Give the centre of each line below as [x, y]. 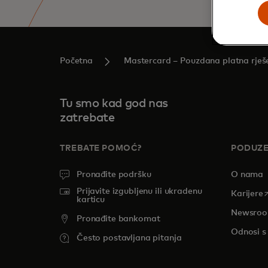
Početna [77, 61]
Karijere [247, 194]
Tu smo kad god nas [114, 103]
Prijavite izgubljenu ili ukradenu [139, 191]
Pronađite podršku [114, 175]
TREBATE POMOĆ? [101, 148]
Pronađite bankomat [118, 219]
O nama [247, 175]
